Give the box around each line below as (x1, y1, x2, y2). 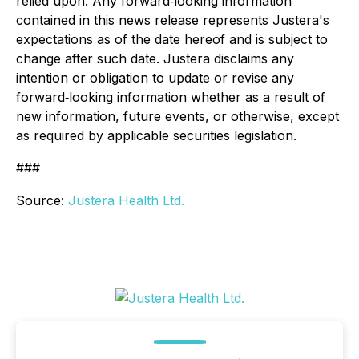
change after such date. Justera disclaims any (16, 50, 294, 67)
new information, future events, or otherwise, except (16, 108, 339, 124)
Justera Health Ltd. (68, 192, 184, 208)
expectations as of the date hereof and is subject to (16, 31, 328, 47)
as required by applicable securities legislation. (16, 127, 296, 143)
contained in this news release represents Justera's (16, 12, 329, 28)
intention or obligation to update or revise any (16, 70, 294, 86)
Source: (16, 192, 68, 208)
